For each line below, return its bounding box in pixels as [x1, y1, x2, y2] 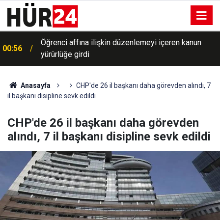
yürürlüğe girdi [41, 50, 89, 59]
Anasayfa [19, 82, 51, 89]
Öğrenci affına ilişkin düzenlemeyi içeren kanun [41, 38, 201, 47]
